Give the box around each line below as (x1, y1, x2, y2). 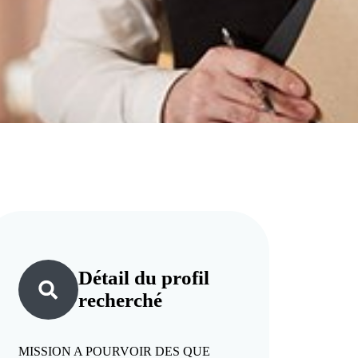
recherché (78, 289, 163, 311)
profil (161, 267, 210, 288)
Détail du (78, 267, 162, 288)
